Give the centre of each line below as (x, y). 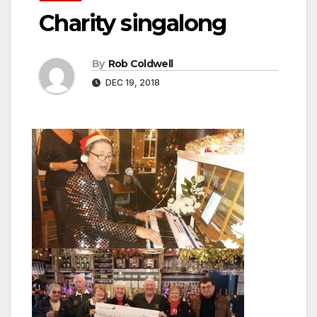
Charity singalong (133, 23)
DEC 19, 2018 (132, 83)
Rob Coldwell (140, 64)
